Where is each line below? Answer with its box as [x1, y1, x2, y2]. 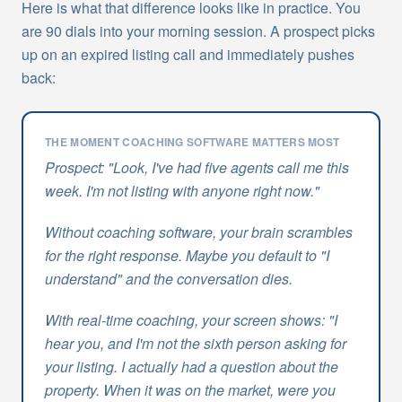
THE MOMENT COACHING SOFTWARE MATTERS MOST [45, 134, 340, 150]
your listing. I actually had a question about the [45, 356, 338, 377]
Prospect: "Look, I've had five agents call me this [45, 157, 349, 178]
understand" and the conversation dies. [45, 268, 293, 289]
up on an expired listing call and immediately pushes [22, 44, 354, 65]
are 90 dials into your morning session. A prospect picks [22, 21, 375, 41]
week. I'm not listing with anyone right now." [45, 180, 319, 201]
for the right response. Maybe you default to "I [45, 245, 329, 266]
